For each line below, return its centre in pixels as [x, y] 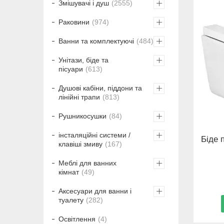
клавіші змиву [80, 144]
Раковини [74, 22]
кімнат [69, 172]
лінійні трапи [79, 97]
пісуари [71, 69]
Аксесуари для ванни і [95, 191]
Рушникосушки [82, 116]
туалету [71, 200]
